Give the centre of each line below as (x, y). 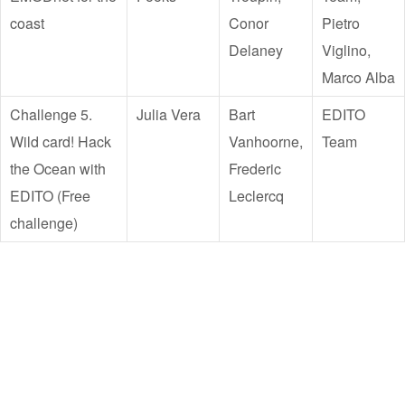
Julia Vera (169, 114)
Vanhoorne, (266, 141)
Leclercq (256, 196)
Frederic (255, 169)
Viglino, (346, 50)
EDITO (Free (50, 196)
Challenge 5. (51, 114)
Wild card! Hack (61, 141)
